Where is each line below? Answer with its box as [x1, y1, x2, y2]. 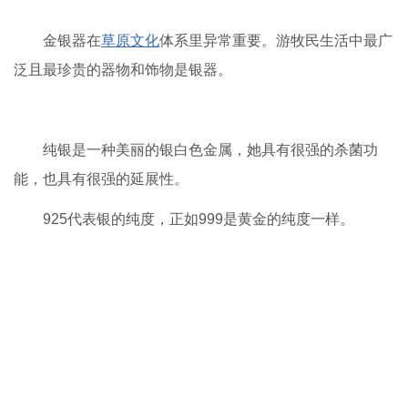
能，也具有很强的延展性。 [14, 171, 189, 187]
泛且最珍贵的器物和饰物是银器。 [14, 62, 232, 77]
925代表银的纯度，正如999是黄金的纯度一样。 [43, 211, 354, 227]
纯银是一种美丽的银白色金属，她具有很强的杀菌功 [43, 142, 378, 158]
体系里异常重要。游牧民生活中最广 [159, 33, 393, 48]
